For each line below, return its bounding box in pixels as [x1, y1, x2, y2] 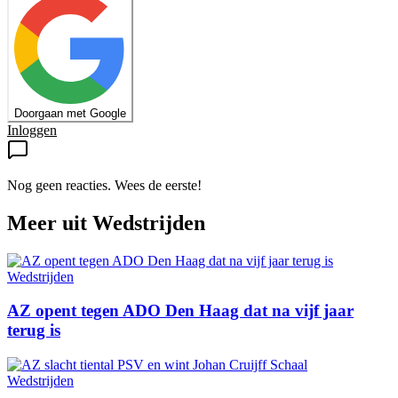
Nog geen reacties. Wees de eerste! [7, 177, 202, 193]
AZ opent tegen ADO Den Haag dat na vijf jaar [7, 301, 354, 321]
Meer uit [7, 211, 92, 235]
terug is [7, 321, 60, 340]
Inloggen [7, 122, 57, 138]
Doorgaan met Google [14, 106, 126, 120]
